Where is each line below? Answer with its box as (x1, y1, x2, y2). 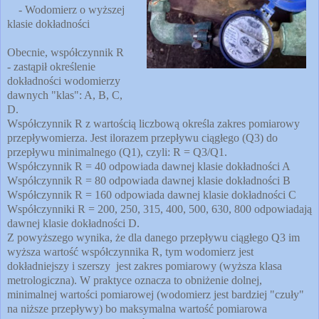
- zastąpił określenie (7, 60, 95, 73)
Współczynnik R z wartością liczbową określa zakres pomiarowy (7, 117, 300, 130)
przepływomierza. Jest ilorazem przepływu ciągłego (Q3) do (7, 131, 278, 144)
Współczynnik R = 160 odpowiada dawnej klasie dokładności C (7, 188, 296, 201)
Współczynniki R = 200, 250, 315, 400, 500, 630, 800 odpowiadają (7, 202, 312, 215)
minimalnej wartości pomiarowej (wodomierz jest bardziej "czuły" (7, 288, 304, 300)
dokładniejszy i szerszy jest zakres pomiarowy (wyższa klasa (7, 259, 282, 272)
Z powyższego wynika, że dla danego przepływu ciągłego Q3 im (7, 231, 300, 244)
